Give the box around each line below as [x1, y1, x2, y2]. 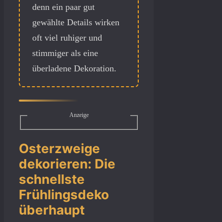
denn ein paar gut [32, 2, 95, 12]
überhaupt [19, 202, 85, 218]
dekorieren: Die [19, 156, 115, 171]
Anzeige [69, 111, 89, 119]
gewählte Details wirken [32, 17, 119, 28]
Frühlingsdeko [19, 186, 109, 202]
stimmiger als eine [32, 48, 98, 58]
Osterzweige [19, 140, 100, 156]
